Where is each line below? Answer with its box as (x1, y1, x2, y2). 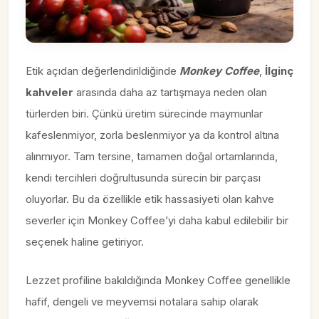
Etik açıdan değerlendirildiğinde (26, 64, 179, 78)
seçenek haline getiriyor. (26, 235, 144, 249)
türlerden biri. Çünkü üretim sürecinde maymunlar (26, 107, 263, 121)
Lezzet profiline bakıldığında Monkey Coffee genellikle (26, 273, 291, 288)
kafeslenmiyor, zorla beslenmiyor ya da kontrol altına (26, 128, 279, 142)
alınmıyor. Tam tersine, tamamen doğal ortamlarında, (26, 150, 278, 164)
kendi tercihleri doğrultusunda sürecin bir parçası (26, 171, 261, 185)
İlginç (265, 64, 293, 78)
